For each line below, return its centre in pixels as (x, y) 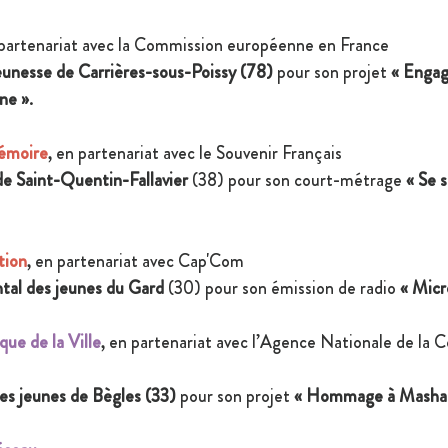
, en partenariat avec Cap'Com (135, 261)
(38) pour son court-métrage (299, 180)
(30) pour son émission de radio (282, 288)
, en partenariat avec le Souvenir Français (197, 153)
